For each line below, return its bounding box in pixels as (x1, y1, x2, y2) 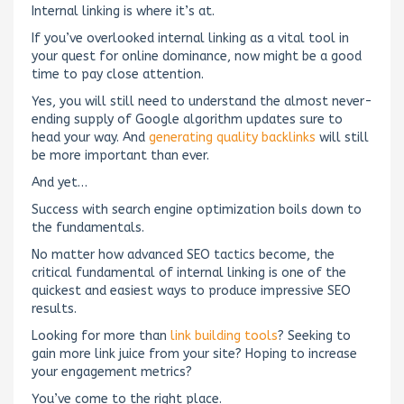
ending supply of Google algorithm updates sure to (32, 111, 343, 127)
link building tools (170, 327, 278, 344)
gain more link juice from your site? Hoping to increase (32, 345, 357, 362)
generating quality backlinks (149, 129, 316, 145)
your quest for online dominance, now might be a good (32, 48, 362, 64)
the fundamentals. (32, 219, 144, 235)
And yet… (32, 174, 87, 190)
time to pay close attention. (32, 66, 204, 82)
